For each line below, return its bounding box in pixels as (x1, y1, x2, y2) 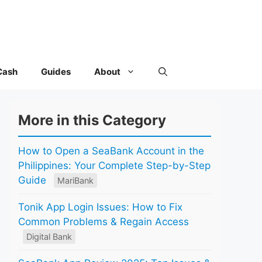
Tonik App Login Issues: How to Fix (18, 201, 182, 213)
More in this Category (18, 111, 166, 129)
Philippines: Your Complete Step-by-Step (18, 159, 211, 171)
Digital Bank (26, 231, 72, 242)
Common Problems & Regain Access (18, 215, 189, 227)
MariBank (57, 175, 94, 185)
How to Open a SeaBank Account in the (18, 144, 204, 157)
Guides (40, 65, 71, 77)
